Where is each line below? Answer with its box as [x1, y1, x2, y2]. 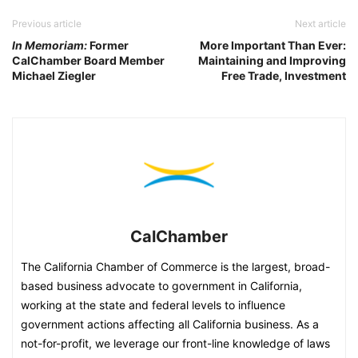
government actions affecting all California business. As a [21, 317, 319, 332]
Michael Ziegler [12, 69, 96, 83]
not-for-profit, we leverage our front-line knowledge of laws [21, 336, 330, 351]
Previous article [12, 18, 82, 30]
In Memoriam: [12, 38, 87, 53]
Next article [295, 18, 346, 30]
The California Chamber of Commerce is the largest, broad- [21, 260, 330, 274]
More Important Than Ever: [200, 38, 346, 53]
